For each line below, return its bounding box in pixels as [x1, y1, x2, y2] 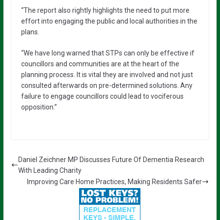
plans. [21, 28, 39, 36]
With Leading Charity [18, 166, 82, 175]
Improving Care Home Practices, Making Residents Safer [27, 178, 202, 186]
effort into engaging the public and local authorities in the [21, 17, 197, 26]
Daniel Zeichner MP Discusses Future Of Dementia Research [18, 156, 204, 164]
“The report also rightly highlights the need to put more [21, 6, 190, 15]
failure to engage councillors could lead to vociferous [21, 92, 184, 101]
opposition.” [21, 103, 57, 111]
